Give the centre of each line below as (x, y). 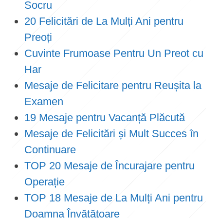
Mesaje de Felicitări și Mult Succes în (111, 133)
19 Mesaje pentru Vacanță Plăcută (106, 117)
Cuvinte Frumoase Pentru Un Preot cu (114, 53)
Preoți (38, 37)
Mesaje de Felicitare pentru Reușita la (113, 85)
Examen (44, 101)
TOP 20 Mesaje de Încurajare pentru (109, 165)
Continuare (50, 149)
